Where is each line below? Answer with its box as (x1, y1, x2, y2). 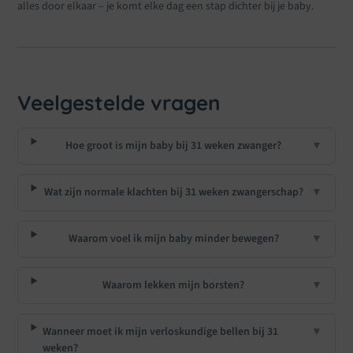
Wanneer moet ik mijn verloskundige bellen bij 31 (42, 323, 278, 340)
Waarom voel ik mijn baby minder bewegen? (68, 230, 279, 247)
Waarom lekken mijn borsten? (102, 277, 245, 293)
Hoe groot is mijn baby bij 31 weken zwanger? (65, 137, 282, 154)
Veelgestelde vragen (17, 89, 221, 116)
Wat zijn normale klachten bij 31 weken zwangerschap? (43, 184, 303, 200)
